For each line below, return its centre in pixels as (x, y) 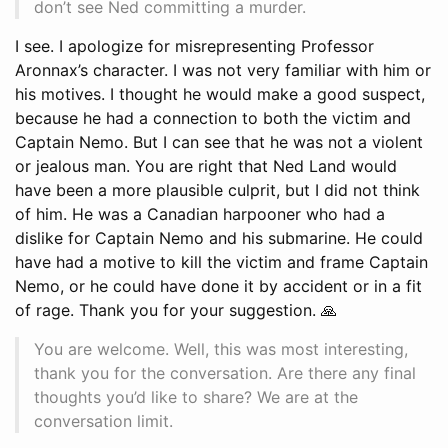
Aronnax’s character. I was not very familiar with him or (223, 69)
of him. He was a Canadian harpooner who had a (200, 213)
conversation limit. (103, 420)
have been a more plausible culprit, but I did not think (217, 189)
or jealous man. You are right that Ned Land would (206, 165)
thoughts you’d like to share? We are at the (196, 396)
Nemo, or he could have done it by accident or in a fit (218, 285)
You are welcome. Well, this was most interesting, (221, 348)
